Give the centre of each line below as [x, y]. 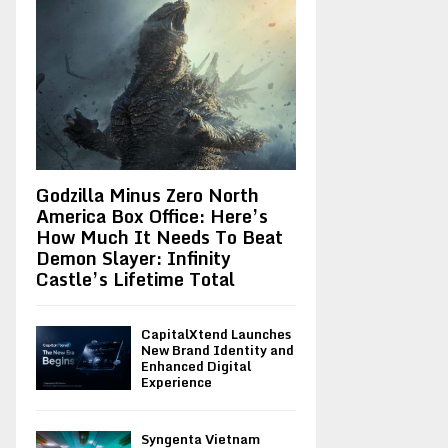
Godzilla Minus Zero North [147, 195]
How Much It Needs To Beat [159, 237]
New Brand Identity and [217, 350]
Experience [176, 382]
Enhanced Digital [196, 366]
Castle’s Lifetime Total [135, 279]
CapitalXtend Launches [216, 334]
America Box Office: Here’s [152, 216]
